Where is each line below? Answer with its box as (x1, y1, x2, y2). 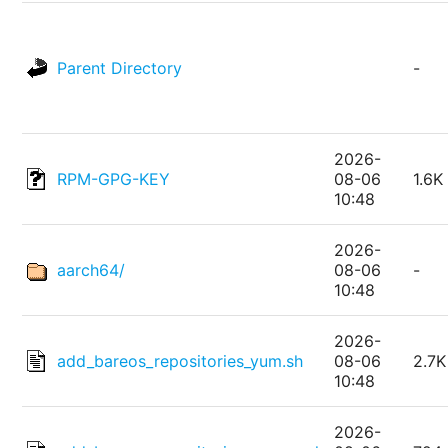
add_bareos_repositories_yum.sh (57, 351, 304, 372)
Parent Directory (57, 58, 183, 79)
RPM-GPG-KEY (57, 169, 171, 190)
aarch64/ (57, 260, 126, 281)
